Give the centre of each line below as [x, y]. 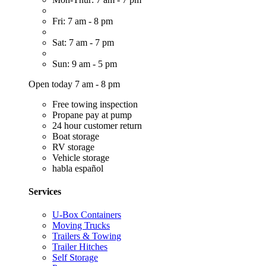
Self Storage [75, 258]
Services [45, 191]
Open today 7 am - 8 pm [74, 84]
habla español [78, 168]
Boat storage [76, 136]
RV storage [73, 147]
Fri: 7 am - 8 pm [83, 21]
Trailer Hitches [80, 247]
